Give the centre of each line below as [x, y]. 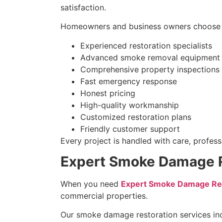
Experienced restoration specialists [146, 45]
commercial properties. [104, 196]
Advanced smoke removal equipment [150, 57]
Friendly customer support [130, 129]
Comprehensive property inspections [150, 69]
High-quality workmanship [130, 105]
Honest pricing [108, 93]
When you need [91, 184]
